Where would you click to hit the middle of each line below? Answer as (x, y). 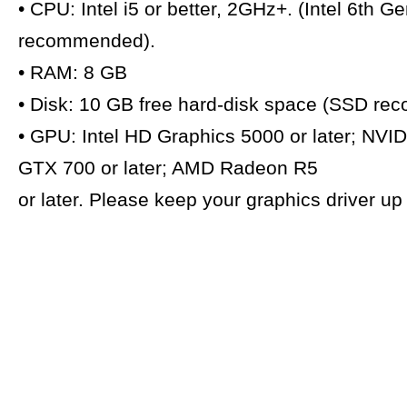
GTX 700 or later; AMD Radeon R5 (168, 168)
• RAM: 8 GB (73, 73)
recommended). (87, 41)
